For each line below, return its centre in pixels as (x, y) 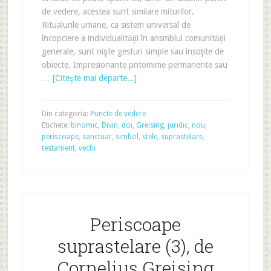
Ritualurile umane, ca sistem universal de (116, 25)
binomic (84, 125)
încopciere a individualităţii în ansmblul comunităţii (133, 38)
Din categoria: (66, 114)
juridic (178, 125)
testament (58, 148)
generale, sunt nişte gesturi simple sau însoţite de (132, 51)
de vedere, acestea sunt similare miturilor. (118, 11)
